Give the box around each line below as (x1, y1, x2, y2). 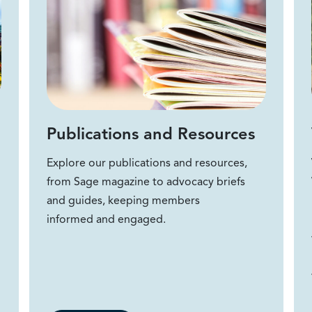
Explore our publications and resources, (46, 155, 247, 170)
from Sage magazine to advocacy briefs (46, 174, 245, 189)
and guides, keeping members (46, 193, 200, 208)
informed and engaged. (46, 212, 166, 226)
